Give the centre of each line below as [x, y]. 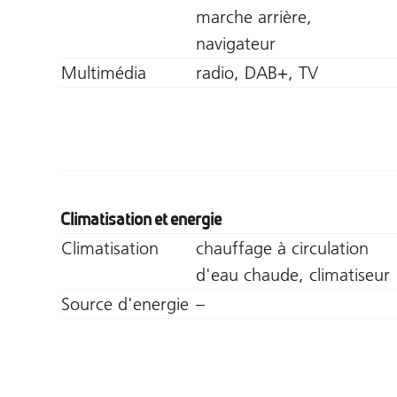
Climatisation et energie [141, 219]
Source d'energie [125, 304]
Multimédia [104, 72]
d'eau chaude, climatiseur [293, 274]
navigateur [236, 43]
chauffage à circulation [282, 248]
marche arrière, [254, 16]
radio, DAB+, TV [257, 72]
